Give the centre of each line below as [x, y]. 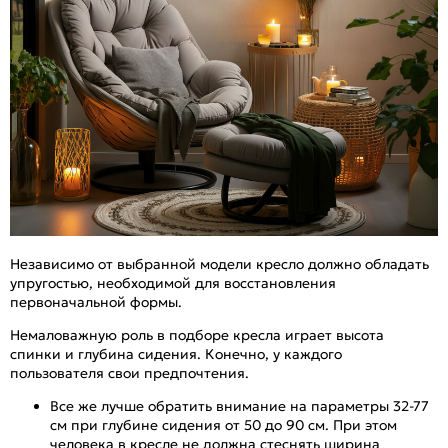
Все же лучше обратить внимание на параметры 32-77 [239, 405]
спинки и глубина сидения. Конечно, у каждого [176, 353]
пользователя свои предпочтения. [129, 372]
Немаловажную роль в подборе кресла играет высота [197, 334]
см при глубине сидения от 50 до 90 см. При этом [223, 424]
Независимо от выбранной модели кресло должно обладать [219, 263]
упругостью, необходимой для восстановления [173, 282]
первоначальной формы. [96, 301]
